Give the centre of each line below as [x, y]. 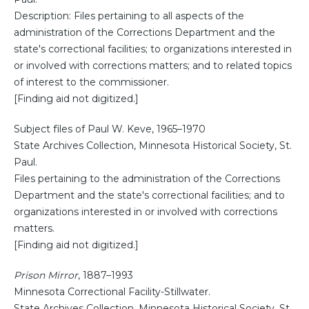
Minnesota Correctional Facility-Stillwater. [112, 292]
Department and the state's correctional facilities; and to [149, 196]
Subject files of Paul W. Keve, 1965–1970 [110, 129]
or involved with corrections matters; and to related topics [153, 66]
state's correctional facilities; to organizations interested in [153, 49]
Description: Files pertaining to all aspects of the [129, 16]
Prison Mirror [46, 276]
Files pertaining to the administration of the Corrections [147, 179]
